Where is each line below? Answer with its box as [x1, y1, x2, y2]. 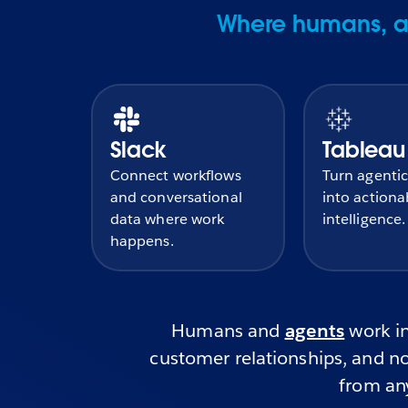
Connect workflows [109, 166, 241, 186]
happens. [109, 231, 174, 251]
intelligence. [321, 209, 406, 229]
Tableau [321, 136, 406, 165]
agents [284, 319, 345, 343]
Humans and [171, 319, 285, 343]
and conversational [109, 188, 242, 208]
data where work [109, 209, 225, 229]
